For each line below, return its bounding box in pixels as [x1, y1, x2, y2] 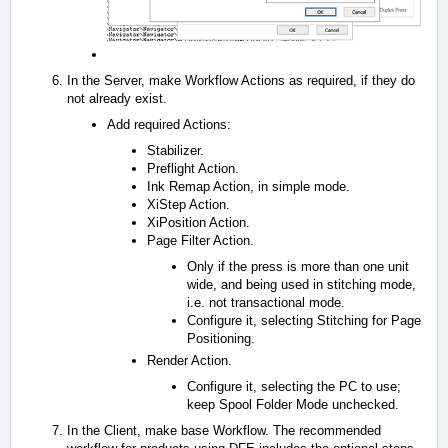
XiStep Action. [147, 196, 230, 212]
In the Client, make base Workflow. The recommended [67, 422, 381, 438]
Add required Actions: [107, 116, 231, 132]
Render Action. [147, 352, 232, 368]
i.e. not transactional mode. [187, 294, 345, 310]
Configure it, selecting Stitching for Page [187, 312, 421, 328]
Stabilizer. [147, 142, 204, 158]
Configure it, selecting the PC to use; [187, 378, 401, 394]
